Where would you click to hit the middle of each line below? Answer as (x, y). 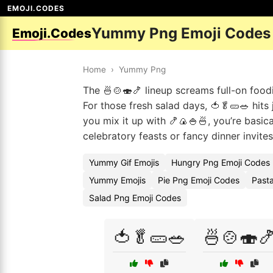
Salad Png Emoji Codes (135, 198)
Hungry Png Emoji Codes (221, 162)
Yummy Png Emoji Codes (181, 33)
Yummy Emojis (117, 180)
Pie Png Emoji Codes (199, 180)
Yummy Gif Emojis (124, 162)
